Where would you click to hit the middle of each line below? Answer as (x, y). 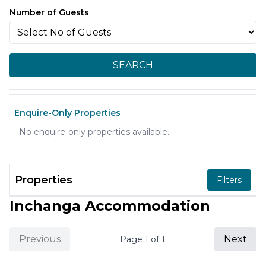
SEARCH (133, 65)
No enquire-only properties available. (94, 132)
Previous (40, 239)
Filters (229, 180)
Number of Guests (49, 12)
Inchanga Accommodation (110, 206)
